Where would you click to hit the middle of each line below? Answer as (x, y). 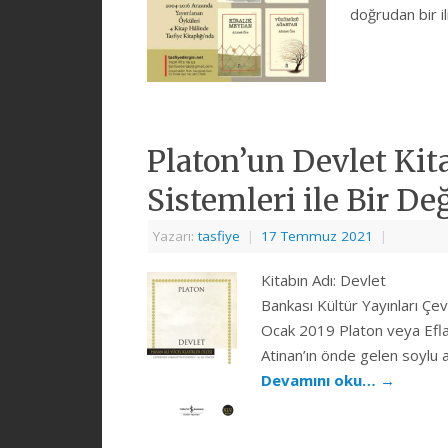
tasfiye (219, 235)
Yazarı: (175, 235)
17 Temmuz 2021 (317, 235)
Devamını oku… (320, 379)
